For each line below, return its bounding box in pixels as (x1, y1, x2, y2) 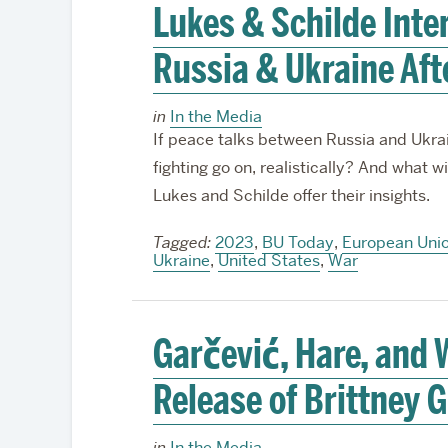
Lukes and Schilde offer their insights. (152, 185, 430, 206)
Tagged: (152, 232, 211, 253)
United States (217, 250, 320, 271)
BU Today (261, 232, 334, 253)
